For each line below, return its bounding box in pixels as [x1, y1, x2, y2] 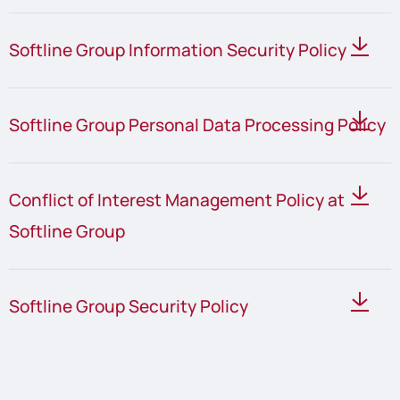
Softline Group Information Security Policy [8, 38, 346, 62]
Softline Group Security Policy [8, 294, 248, 318]
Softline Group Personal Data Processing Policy [8, 113, 386, 137]
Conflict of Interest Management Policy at [8, 187, 345, 212]
